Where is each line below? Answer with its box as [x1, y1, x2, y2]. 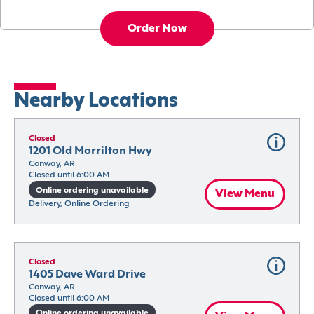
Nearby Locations [14, 93, 178, 111]
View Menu [215, 188, 275, 200]
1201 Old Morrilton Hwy [29, 146, 152, 158]
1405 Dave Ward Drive [29, 268, 146, 280]
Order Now [127, 23, 187, 35]
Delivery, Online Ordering [29, 199, 129, 208]
